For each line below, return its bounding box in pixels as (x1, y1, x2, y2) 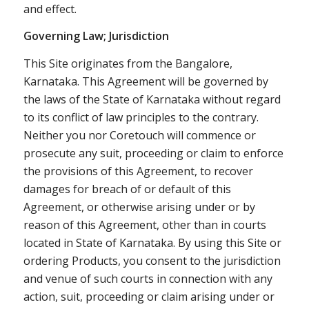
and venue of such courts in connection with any (23, 270, 272, 286)
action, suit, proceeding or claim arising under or (23, 288, 275, 304)
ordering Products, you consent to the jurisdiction (23, 252, 281, 268)
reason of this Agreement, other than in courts (23, 217, 266, 232)
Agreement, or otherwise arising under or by (23, 199, 255, 215)
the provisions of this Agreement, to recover (23, 163, 253, 179)
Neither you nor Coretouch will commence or (23, 127, 256, 143)
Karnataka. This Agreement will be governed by (23, 73, 268, 89)
